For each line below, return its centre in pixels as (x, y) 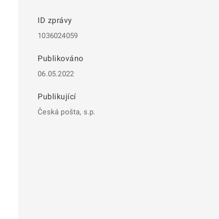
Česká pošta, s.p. (67, 112)
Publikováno (61, 58)
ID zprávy (55, 20)
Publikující (57, 97)
